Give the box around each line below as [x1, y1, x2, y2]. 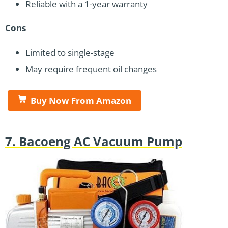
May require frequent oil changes [25, 63, 157, 75]
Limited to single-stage [25, 46, 115, 59]
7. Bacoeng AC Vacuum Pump [5, 132, 182, 150]
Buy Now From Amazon [31, 94, 131, 106]
